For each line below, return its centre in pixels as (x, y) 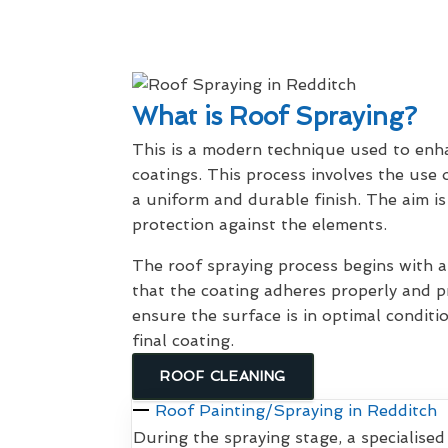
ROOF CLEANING (223, 375)
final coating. (183, 340)
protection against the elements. (259, 224)
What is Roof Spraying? (274, 116)
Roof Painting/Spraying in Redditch (296, 410)
